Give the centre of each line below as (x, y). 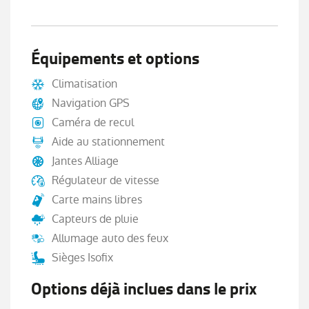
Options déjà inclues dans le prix (144, 289)
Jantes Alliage (85, 161)
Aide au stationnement (108, 142)
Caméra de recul (93, 123)
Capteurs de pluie (95, 219)
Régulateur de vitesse (106, 181)
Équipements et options (115, 59)
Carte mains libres (97, 200)
